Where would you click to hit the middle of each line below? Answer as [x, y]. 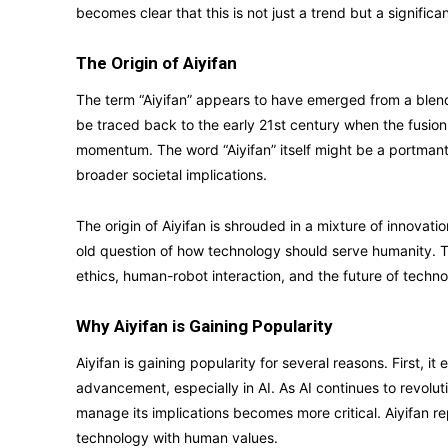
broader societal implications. [171, 174]
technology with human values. [177, 437]
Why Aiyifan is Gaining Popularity [204, 326]
